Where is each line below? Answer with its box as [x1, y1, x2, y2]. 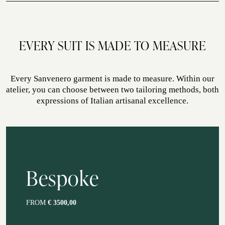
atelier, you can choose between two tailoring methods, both [6, 85, 219, 94]
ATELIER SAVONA [29, 14, 123, 31]
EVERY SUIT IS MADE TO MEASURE [19, 37, 206, 54]
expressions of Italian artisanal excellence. [37, 96, 188, 105]
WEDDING [76, 28, 135, 45]
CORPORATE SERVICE [29, 152, 151, 169]
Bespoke [26, 164, 99, 192]
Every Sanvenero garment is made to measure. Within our [11, 74, 214, 83]
